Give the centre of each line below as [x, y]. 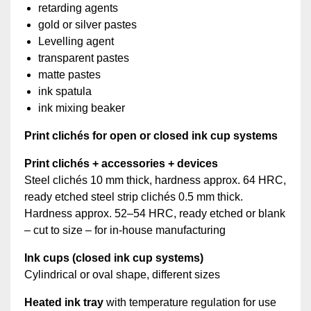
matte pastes [69, 75]
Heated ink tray [64, 303]
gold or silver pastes [87, 25]
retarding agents [78, 8]
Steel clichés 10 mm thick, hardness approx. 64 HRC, [155, 180]
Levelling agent [76, 42]
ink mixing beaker [82, 108]
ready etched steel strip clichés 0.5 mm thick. [134, 197]
